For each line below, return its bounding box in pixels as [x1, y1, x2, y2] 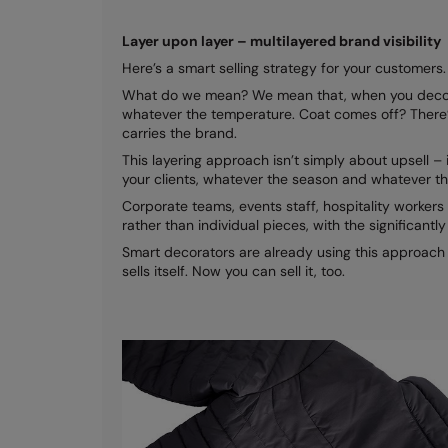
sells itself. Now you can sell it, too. [122, 262, 345, 280]
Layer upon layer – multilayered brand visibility [122, 32, 444, 50]
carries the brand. [122, 124, 237, 142]
